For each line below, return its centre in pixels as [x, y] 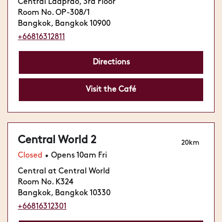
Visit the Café [111, 90]
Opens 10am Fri [79, 156]
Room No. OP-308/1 [54, 13]
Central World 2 [57, 140]
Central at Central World [64, 171]
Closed [30, 156]
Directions [111, 62]
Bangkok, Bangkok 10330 [64, 193]
